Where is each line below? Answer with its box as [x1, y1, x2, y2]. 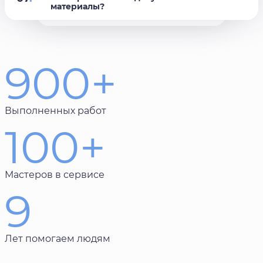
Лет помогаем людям [5, 233, 110, 245]
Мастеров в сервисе [5, 169, 104, 181]
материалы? [50, 1, 104, 12]
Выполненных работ [5, 105, 106, 117]
